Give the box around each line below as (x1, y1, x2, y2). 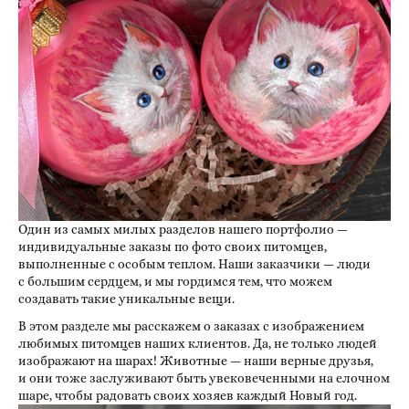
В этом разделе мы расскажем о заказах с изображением (18, 318, 364, 333)
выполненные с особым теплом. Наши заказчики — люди (18, 257, 371, 272)
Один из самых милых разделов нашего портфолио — (18, 222, 348, 237)
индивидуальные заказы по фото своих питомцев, (18, 239, 327, 255)
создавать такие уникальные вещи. (18, 291, 237, 307)
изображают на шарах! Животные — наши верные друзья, (18, 352, 373, 368)
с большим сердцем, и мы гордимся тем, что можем (18, 274, 332, 289)
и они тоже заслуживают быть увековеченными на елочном (18, 370, 390, 385)
